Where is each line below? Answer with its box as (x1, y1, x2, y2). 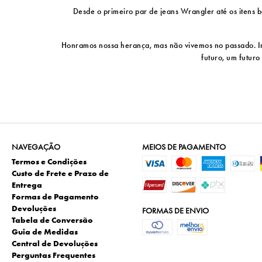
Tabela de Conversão (12, 215, 93, 226)
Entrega (12, 180, 42, 191)
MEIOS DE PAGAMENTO (142, 142, 226, 153)
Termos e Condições (12, 156, 87, 167)
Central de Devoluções (12, 238, 98, 249)
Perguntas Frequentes (12, 250, 95, 261)
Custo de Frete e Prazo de (12, 168, 109, 179)
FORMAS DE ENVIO (142, 205, 209, 216)
